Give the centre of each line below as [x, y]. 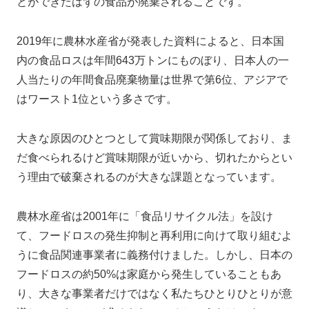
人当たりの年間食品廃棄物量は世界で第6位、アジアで [152, 80]
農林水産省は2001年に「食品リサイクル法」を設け [145, 216]
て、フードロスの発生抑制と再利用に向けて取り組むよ [154, 235]
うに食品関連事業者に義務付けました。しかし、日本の [154, 255]
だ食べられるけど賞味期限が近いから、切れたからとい [154, 158]
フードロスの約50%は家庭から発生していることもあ [149, 274]
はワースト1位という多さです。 [97, 99]
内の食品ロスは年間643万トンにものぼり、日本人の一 [153, 61]
